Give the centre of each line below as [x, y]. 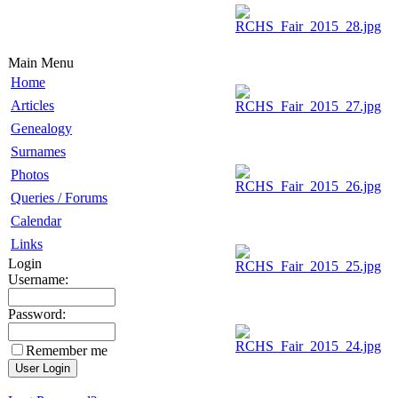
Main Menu [41, 63]
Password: [37, 314]
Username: [38, 279]
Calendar [36, 221]
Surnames [38, 151]
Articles [32, 105]
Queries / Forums [59, 198]
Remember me [67, 350]
